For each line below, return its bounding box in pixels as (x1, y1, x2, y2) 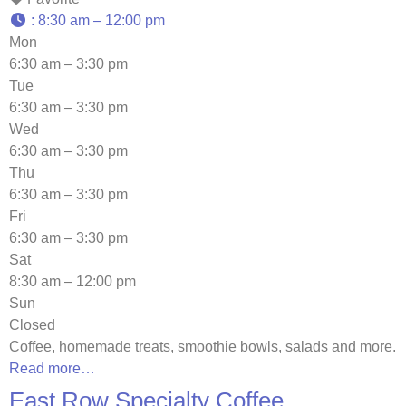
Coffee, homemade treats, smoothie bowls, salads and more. (9, 339, 396, 355)
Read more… (9, 361, 95, 377)
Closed (9, 317, 55, 333)
